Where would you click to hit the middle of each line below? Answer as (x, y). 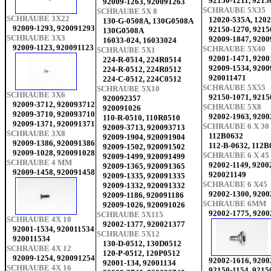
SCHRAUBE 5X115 (130, 215)
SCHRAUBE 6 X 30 (236, 126)
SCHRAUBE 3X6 (36, 95)
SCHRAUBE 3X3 (36, 38)
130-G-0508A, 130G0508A (148, 21)
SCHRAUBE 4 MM (39, 163)
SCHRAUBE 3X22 (38, 19)
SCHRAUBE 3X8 (36, 134)
